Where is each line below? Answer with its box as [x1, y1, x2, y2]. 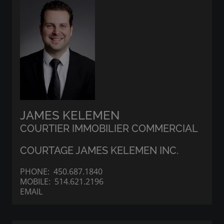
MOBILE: [20, 175, 54, 187]
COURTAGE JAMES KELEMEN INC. [20, 144, 178, 156]
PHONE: [20, 165, 53, 177]
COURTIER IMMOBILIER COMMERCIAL [20, 122, 198, 134]
